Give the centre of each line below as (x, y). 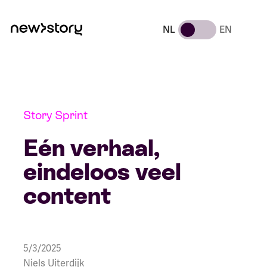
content (67, 195)
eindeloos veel (102, 172)
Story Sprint (55, 115)
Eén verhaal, (91, 148)
